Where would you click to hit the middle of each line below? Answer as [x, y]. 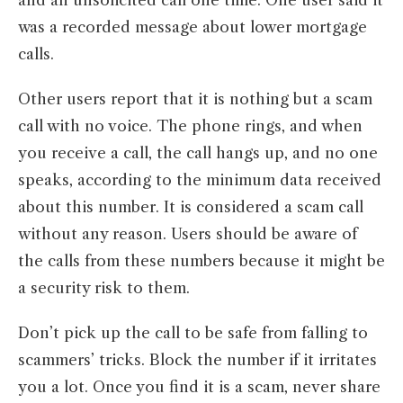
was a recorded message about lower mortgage [193, 27]
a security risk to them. [104, 288]
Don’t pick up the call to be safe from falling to [193, 333]
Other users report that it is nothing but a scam [195, 99]
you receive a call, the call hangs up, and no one [198, 153]
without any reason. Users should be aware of [188, 234]
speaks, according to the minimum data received [200, 180]
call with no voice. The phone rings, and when [190, 126]
